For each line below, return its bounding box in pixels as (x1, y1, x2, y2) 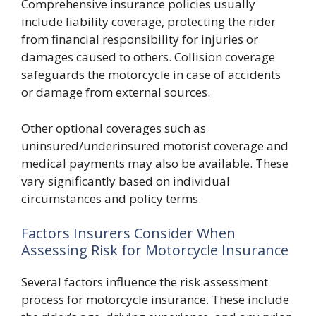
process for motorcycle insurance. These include (21, 291, 289, 308)
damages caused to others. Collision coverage (21, 49, 275, 65)
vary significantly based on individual (21, 172, 230, 189)
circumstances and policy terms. (21, 190, 201, 207)
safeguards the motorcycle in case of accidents (21, 66, 281, 83)
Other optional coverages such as (21, 119, 206, 136)
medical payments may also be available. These (21, 154, 288, 171)
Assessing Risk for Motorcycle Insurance (21, 241, 288, 260)
